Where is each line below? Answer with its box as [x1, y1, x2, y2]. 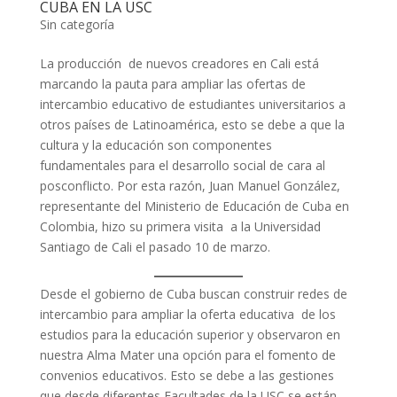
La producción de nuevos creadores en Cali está [39, 55, 319, 73]
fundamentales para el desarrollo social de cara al [39, 157, 325, 175]
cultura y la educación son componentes [39, 136, 272, 154]
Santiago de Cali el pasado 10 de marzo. [39, 238, 270, 256]
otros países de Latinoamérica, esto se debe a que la [39, 116, 345, 134]
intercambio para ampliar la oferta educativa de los [39, 306, 336, 323]
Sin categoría [39, 16, 114, 34]
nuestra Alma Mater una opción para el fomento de [39, 346, 336, 364]
